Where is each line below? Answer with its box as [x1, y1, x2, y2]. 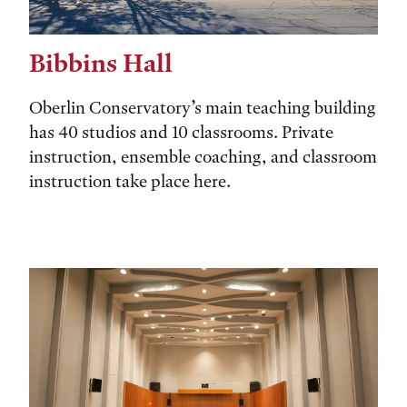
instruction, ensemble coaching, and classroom [29, 146, 377, 168]
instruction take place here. [29, 171, 231, 193]
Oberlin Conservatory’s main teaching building [29, 97, 376, 119]
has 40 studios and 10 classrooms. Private [29, 122, 333, 144]
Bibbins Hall [29, 49, 173, 79]
